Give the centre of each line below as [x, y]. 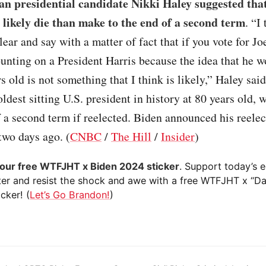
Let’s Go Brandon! [70, 195]
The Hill [131, 137]
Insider [178, 137]
